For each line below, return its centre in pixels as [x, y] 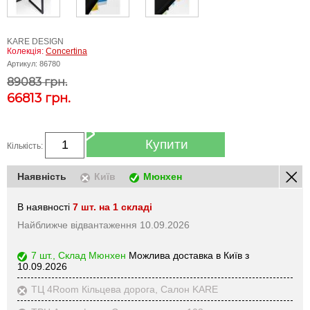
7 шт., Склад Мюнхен [79, 255]
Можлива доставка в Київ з [188, 255]
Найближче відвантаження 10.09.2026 [103, 225]
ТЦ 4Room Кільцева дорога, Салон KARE [125, 289]
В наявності [45, 207]
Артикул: [23, 64]
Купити [167, 144]
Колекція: [26, 51]
